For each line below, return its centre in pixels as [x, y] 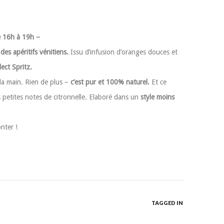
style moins [157, 97]
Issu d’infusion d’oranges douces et [123, 52]
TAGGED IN [167, 203]
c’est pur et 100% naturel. [110, 82]
